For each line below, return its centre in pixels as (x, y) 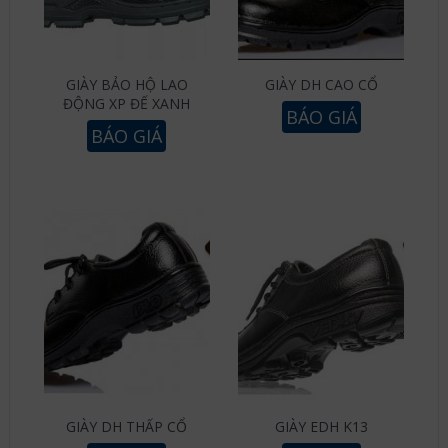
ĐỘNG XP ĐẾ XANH (127, 104)
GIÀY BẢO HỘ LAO (126, 85)
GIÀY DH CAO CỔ (321, 85)
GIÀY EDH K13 (321, 427)
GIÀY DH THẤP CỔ (127, 427)
